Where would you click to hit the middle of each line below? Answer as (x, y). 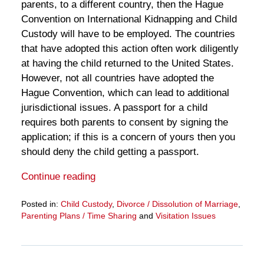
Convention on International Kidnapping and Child (129, 19)
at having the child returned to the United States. (127, 63)
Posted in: (39, 204)
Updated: (37, 227)
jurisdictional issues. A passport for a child (114, 107)
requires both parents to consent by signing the (124, 122)
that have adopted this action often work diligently (130, 48)
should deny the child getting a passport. (110, 151)
